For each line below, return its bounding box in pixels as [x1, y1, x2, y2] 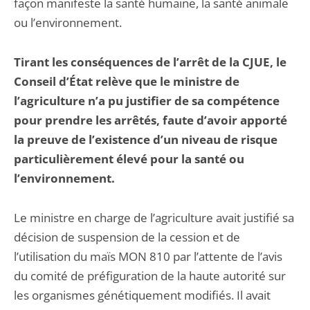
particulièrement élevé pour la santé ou [14, 151, 244, 167]
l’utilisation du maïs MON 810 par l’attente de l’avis [14, 248, 282, 264]
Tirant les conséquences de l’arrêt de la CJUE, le [14, 54, 286, 70]
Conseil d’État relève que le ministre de [14, 73, 239, 89]
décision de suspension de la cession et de [14, 229, 240, 245]
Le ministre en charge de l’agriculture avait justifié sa [14, 210, 294, 226]
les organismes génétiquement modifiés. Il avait [14, 287, 271, 303]
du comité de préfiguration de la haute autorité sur [14, 268, 286, 284]
